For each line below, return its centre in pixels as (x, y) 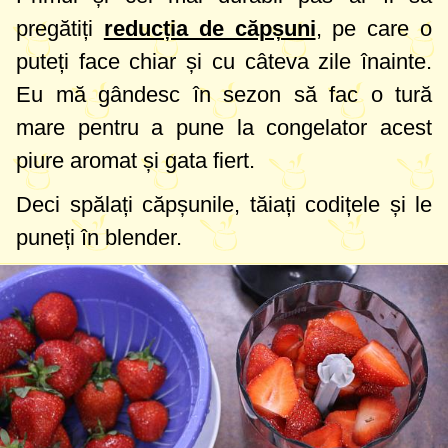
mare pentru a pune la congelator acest (224, 128)
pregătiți (60, 29)
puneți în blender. (99, 238)
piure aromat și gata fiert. (135, 161)
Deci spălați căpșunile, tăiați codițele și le (224, 205)
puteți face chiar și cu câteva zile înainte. (224, 62)
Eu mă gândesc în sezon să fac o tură (224, 95)
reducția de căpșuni (209, 29)
